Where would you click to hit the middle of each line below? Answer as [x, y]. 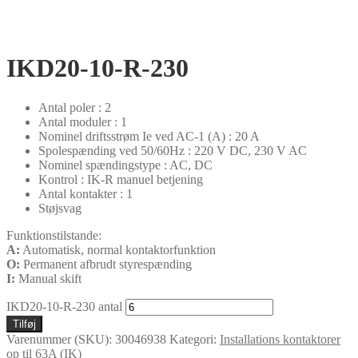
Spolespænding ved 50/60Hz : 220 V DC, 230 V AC [173, 150]
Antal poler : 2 [75, 107]
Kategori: [195, 339]
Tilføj [24, 324]
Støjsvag [60, 208]
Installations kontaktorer [280, 339]
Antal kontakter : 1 [86, 193]
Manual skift [48, 278]
